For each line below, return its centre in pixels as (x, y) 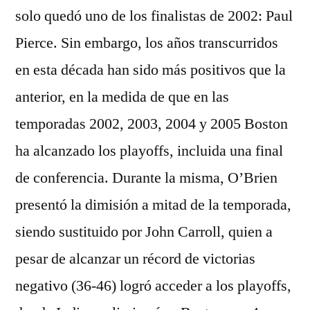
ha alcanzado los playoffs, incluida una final (149, 151)
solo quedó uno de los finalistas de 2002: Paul (154, 16)
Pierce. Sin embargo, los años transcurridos (147, 43)
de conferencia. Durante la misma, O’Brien (146, 178)
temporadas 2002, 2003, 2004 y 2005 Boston (152, 124)
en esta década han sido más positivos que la (151, 70)
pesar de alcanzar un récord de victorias (135, 259)
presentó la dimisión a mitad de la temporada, (153, 205)
